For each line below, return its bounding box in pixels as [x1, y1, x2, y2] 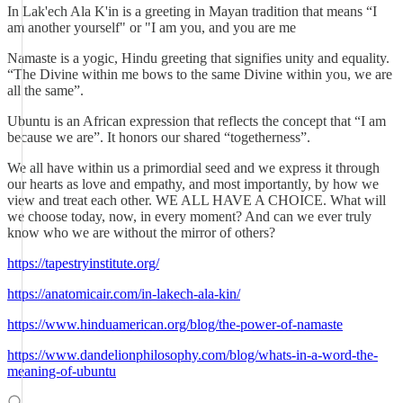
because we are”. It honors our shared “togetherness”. [7, 130, 310, 145]
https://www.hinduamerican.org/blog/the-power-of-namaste [7, 317, 343, 332]
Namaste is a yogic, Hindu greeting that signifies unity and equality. [7, 50, 390, 66]
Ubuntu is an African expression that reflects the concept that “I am [7, 113, 386, 129]
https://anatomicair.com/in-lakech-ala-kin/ [7, 286, 240, 301]
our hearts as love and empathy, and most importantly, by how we [7, 176, 379, 192]
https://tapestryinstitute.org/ [7, 255, 159, 271]
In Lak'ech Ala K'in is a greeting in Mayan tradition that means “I [7, 4, 377, 19]
